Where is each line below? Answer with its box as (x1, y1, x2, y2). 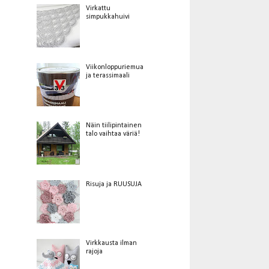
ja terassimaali (85, 71, 130, 79)
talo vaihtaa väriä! (85, 130, 140, 138)
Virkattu (85, 4, 110, 12)
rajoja (85, 247, 103, 255)
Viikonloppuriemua (85, 63, 144, 71)
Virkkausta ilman (85, 239, 137, 247)
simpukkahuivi (85, 13, 130, 20)
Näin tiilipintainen (85, 122, 142, 130)
